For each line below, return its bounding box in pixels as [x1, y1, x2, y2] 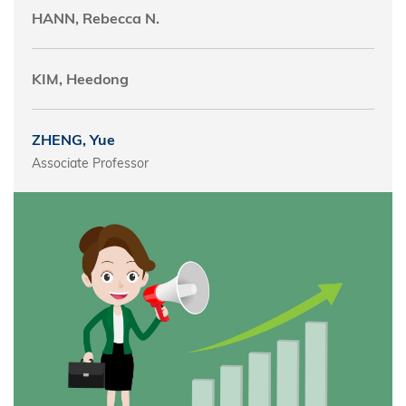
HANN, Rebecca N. [32, 9, 159, 27]
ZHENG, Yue [32, 130, 115, 149]
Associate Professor [32, 155, 149, 171]
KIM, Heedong [32, 70, 129, 88]
